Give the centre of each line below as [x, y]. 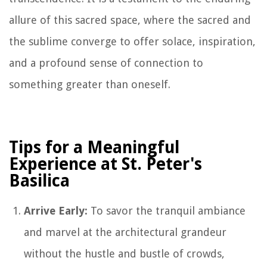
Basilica [39, 181]
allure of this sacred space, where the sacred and [130, 20]
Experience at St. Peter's [105, 164]
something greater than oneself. [90, 84]
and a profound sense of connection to [106, 63]
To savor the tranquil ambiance [167, 210]
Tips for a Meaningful [94, 147]
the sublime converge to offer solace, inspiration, [132, 41]
